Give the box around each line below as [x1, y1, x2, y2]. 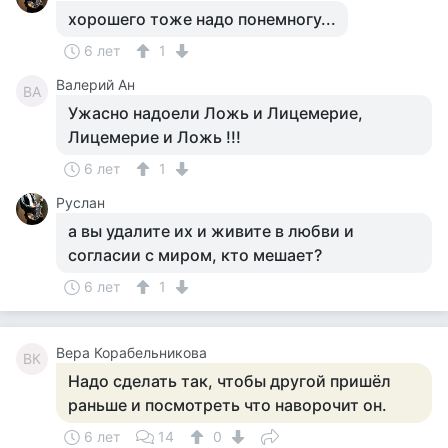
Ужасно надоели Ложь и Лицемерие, [68, 103, 363, 123]
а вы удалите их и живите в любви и [68, 221, 354, 241]
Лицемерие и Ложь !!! [68, 127, 241, 147]
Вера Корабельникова [56, 344, 207, 361]
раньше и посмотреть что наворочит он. [68, 395, 387, 415]
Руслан [56, 194, 105, 211]
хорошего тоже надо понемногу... [68, 9, 336, 29]
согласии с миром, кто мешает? [68, 245, 322, 265]
